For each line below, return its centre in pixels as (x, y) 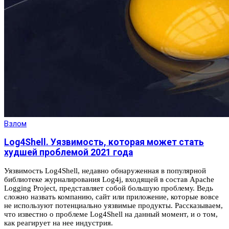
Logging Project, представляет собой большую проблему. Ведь (109, 188)
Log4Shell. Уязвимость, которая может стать (104, 142)
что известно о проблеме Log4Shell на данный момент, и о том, (111, 214)
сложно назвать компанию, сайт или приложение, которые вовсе (111, 197)
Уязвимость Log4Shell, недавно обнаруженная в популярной (105, 170)
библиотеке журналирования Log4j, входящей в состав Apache (109, 179)
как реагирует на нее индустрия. (59, 223)
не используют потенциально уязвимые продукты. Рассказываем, (113, 205)
